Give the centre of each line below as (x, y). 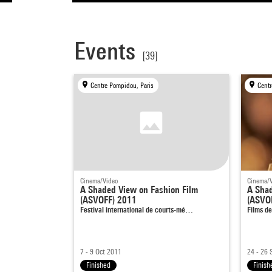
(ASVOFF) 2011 (108, 200)
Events (105, 51)
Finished (98, 265)
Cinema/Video (99, 181)
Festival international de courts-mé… (137, 210)
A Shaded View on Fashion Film (139, 190)
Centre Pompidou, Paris (122, 85)
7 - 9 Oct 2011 (101, 252)
